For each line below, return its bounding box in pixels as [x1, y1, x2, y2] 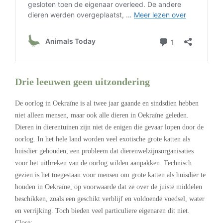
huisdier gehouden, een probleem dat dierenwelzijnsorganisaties [15, 147, 194, 155]
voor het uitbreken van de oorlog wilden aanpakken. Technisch [15, 159, 192, 167]
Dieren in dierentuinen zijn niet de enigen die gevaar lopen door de [15, 123, 204, 131]
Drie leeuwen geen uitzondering [15, 76, 150, 87]
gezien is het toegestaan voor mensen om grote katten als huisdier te [15, 171, 206, 179]
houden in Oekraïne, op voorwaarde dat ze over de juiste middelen [15, 183, 202, 191]
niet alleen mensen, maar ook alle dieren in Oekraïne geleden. [15, 111, 189, 119]
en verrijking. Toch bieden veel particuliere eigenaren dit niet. [15, 207, 190, 215]
